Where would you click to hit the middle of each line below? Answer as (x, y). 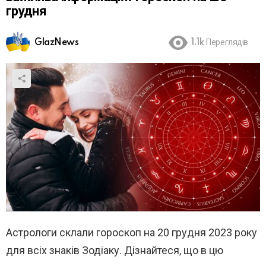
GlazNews (57, 43)
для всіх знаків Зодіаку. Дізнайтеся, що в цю (115, 250)
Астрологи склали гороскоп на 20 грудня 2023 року (132, 232)
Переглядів (227, 43)
